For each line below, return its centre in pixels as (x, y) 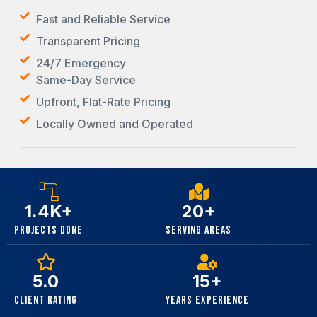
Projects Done (48, 230)
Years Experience (207, 300)
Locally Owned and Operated (114, 123)
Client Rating (46, 300)
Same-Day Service (86, 80)
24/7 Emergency (81, 63)
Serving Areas (198, 230)
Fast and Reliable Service (103, 19)
